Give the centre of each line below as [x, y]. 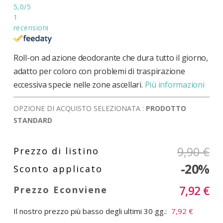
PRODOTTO [166, 108]
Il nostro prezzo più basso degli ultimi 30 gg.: [90, 211]
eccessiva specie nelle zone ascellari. [78, 84]
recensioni [31, 28]
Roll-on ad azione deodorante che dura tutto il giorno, [111, 57]
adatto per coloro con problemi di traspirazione [99, 71]
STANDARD [33, 120]
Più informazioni [174, 84]
